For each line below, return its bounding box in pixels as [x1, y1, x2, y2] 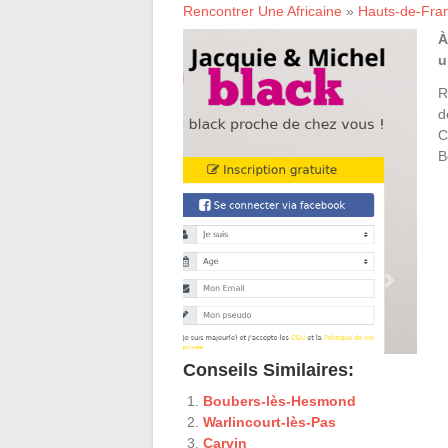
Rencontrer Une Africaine [183, 2, 342, 19]
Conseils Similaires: [183, 359, 354, 380]
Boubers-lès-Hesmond [203, 392, 356, 409]
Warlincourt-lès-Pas [203, 413, 336, 430]
